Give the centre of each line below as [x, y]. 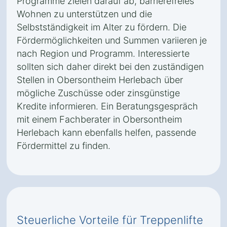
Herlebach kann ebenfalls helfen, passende [106, 133]
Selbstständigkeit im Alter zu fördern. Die [102, 27]
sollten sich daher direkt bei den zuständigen [110, 67]
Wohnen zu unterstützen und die [84, 14]
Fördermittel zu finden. [64, 146]
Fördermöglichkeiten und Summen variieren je [112, 40]
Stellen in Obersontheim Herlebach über [100, 80]
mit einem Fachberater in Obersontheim [99, 119]
